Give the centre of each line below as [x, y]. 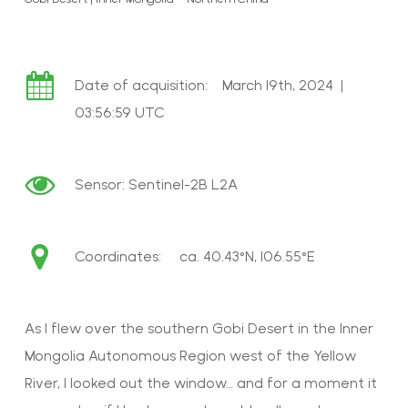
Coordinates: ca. [138, 256]
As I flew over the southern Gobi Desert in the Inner [199, 328]
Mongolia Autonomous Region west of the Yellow [190, 355]
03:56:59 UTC [119, 112]
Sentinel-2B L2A [183, 184]
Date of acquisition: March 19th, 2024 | [209, 85]
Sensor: [101, 184]
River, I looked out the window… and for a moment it [200, 382]
